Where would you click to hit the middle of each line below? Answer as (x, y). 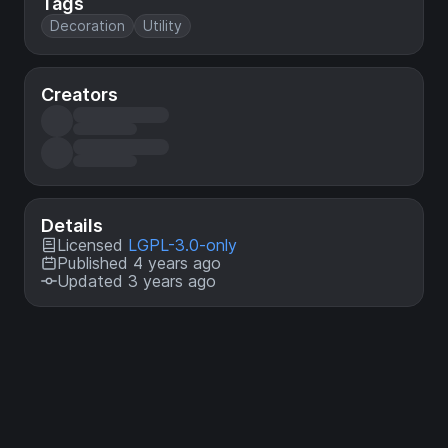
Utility (162, 26)
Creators (79, 95)
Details (72, 226)
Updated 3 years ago (136, 281)
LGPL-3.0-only (182, 245)
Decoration (87, 26)
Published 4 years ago (139, 263)
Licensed (92, 245)
